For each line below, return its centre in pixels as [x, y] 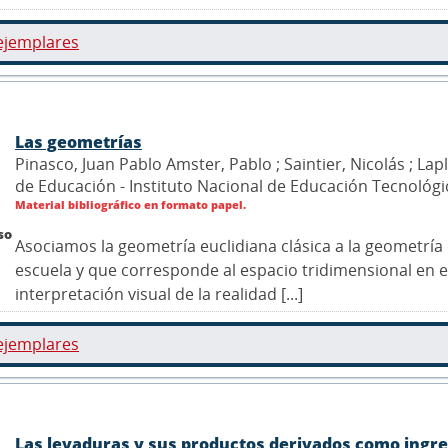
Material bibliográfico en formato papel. [130, 205]
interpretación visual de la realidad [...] [159, 294]
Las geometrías [78, 142]
